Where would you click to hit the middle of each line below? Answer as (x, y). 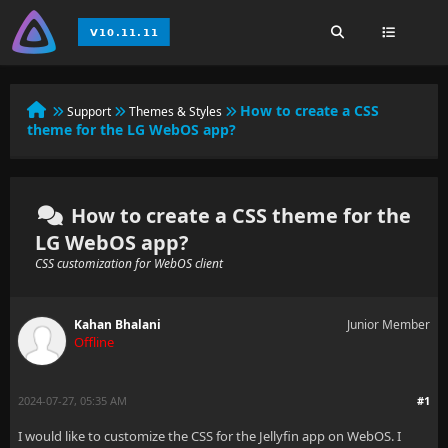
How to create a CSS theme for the (238, 215)
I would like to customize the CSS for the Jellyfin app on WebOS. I (209, 436)
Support (89, 111)
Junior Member (388, 324)
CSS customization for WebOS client (129, 263)
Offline (94, 342)
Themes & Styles (175, 111)
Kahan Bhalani (117, 324)
